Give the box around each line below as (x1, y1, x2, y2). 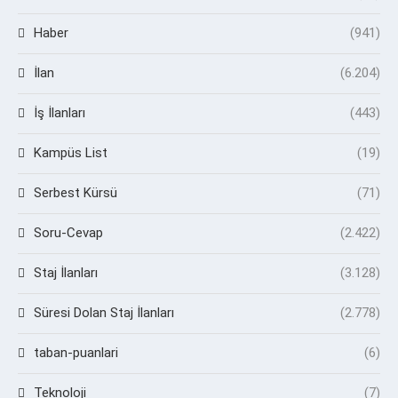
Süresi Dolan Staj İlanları (34, 304, 174, 321)
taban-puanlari (34, 344, 118, 361)
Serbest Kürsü (34, 184, 117, 201)
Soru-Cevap (34, 224, 103, 241)
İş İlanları (34, 104, 85, 121)
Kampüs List (34, 144, 107, 161)
